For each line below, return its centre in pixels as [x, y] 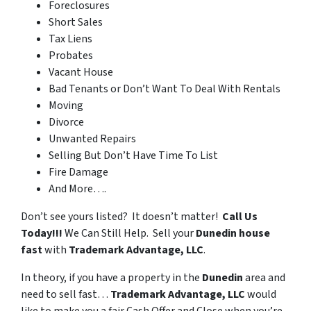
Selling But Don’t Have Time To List [133, 156]
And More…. [77, 189]
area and [265, 278]
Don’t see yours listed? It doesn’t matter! [121, 217]
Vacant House [81, 73]
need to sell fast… [66, 295]
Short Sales [76, 23]
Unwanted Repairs [92, 139]
